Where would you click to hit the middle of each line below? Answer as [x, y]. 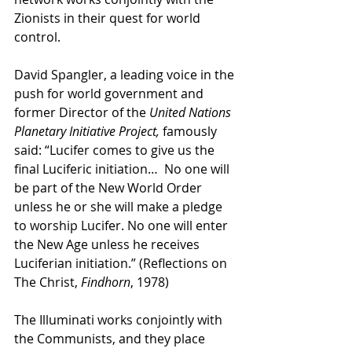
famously [190, 131]
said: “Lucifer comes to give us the [116, 150]
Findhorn [106, 282]
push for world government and [110, 93]
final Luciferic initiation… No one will [123, 169]
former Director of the [82, 112]
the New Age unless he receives [108, 244]
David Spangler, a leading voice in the [126, 74]
